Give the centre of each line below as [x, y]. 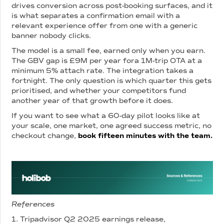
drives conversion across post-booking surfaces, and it [112, 5]
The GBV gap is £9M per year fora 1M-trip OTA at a [107, 60]
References [33, 204]
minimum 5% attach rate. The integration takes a [103, 70]
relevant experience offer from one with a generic [105, 25]
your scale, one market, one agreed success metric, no [112, 125]
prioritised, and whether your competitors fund [99, 90]
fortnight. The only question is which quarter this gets [112, 80]
